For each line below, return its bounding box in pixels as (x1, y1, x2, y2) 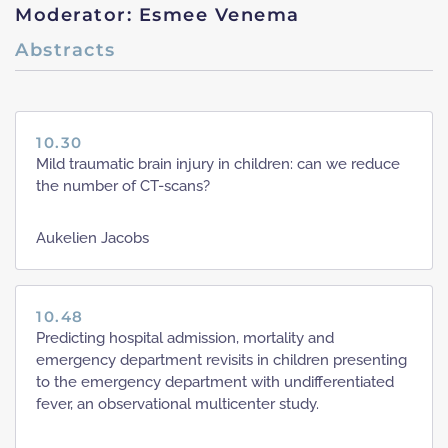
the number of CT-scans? (36, 176, 210, 195)
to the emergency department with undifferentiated (36, 372, 394, 391)
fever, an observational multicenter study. (36, 394, 319, 413)
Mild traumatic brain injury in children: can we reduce (36, 154, 400, 173)
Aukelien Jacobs (36, 228, 149, 247)
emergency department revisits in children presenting (36, 350, 407, 369)
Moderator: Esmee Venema (15, 3, 300, 26)
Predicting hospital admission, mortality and (36, 328, 334, 347)
